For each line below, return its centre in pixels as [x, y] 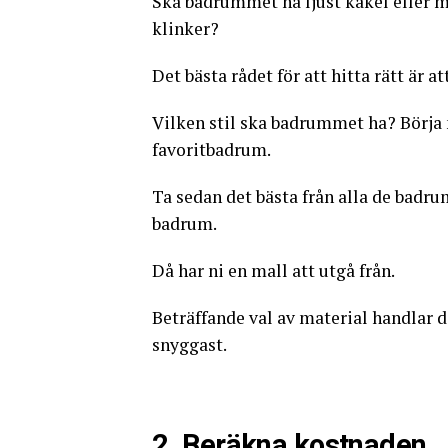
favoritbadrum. [211, 150]
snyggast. [189, 345]
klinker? [185, 29]
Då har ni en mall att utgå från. [273, 271]
